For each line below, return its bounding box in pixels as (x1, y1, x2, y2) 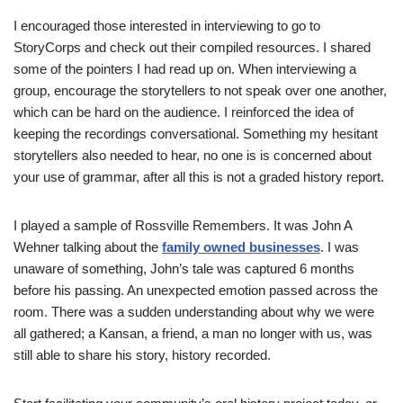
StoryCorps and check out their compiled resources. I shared (13, 40, 371, 56)
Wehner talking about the (13, 239, 162, 255)
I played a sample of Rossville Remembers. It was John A (13, 218, 352, 234)
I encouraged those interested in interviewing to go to (13, 18, 320, 34)
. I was (320, 239, 359, 255)
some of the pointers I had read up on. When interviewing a (13, 61, 356, 77)
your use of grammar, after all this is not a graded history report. (13, 169, 384, 185)
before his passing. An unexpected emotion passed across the (13, 282, 378, 299)
